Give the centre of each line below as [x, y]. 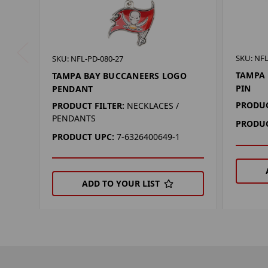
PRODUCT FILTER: [88, 106]
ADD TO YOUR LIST [121, 184]
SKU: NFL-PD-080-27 [87, 59]
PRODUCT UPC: [83, 137]
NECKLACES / [153, 106]
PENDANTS [74, 118]
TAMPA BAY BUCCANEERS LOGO [119, 76]
